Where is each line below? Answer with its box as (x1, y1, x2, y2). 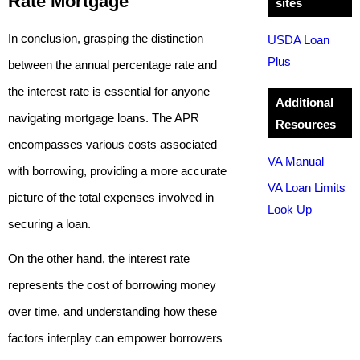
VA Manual (267, 154, 324, 168)
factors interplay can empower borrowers (8, 331, 223, 345)
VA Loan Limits (267, 181, 346, 194)
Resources (275, 117, 336, 131)
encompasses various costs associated (8, 137, 217, 151)
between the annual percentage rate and (8, 58, 217, 72)
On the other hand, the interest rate (8, 252, 190, 265)
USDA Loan (267, 33, 329, 47)
